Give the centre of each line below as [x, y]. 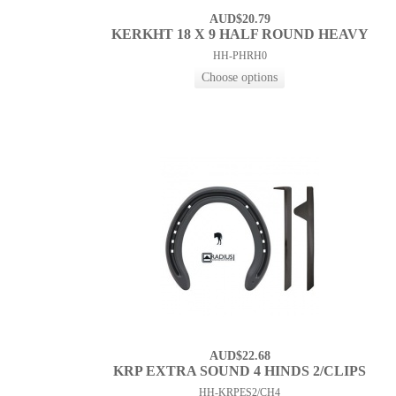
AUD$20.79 [240, 19]
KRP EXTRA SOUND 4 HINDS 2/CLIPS [240, 371]
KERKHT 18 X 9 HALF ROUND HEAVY [240, 34]
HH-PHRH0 [240, 56]
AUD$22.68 [240, 356]
